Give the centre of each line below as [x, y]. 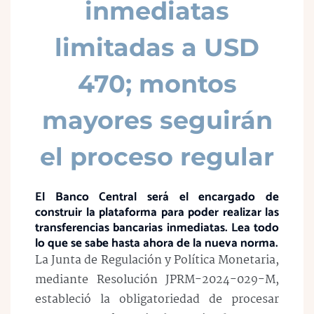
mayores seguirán [157, 120]
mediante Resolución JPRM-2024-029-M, [157, 280]
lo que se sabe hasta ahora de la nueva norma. [157, 243]
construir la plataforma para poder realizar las [157, 212]
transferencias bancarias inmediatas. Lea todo [157, 228]
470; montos [157, 84]
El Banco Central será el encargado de [157, 197]
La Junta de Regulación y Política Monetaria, [157, 260]
